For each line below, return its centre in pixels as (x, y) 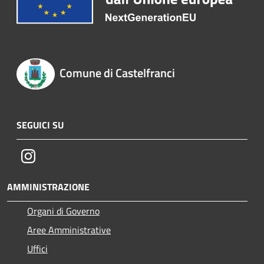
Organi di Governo (63, 211)
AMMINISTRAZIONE (48, 187)
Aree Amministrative (69, 230)
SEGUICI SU (40, 125)
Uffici (37, 248)
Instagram (55, 155)
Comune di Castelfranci (117, 73)
